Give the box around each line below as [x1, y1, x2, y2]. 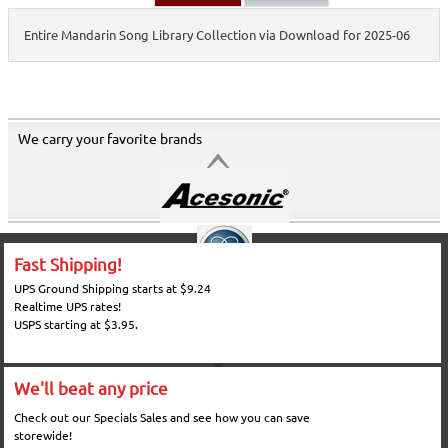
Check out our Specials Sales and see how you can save [14, 409, 311, 426]
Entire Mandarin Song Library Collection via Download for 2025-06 [24, 26, 410, 43]
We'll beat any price [14, 377, 169, 399]
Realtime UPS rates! [14, 298, 122, 314]
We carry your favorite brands [18, 129, 202, 147]
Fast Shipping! [14, 253, 123, 274]
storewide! [14, 427, 73, 444]
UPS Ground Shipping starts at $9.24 [14, 280, 212, 296]
